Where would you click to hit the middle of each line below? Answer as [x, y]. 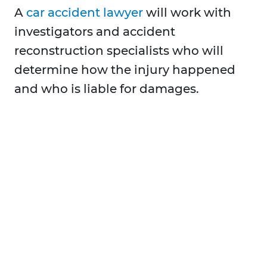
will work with [187, 13]
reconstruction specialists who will [119, 51]
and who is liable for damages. [107, 89]
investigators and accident [95, 32]
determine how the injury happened [125, 70]
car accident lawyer [85, 13]
